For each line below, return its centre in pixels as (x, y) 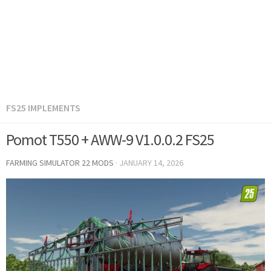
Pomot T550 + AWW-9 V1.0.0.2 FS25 (110, 139)
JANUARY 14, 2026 (151, 163)
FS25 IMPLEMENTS (43, 108)
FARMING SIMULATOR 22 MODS (60, 163)
